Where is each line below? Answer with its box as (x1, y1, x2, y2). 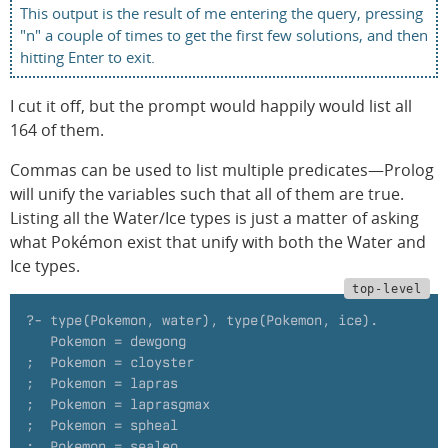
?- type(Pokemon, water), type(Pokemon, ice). (26, 311, 378, 328)
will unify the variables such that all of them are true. (10, 182, 404, 205)
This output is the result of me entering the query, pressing (20, 2, 423, 23)
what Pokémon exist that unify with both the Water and (10, 230, 426, 253)
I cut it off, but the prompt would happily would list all (10, 94, 412, 117)
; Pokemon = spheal (26, 416, 178, 433)
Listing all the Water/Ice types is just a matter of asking (10, 206, 419, 229)
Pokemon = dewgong (26, 332, 186, 349)
